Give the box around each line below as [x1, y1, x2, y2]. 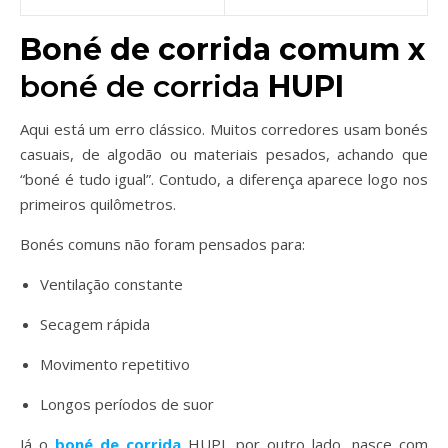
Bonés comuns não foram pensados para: [20, 234, 305, 254]
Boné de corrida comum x [20, 31, 425, 68]
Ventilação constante [40, 274, 183, 294]
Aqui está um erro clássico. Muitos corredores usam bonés [20, 119, 428, 139]
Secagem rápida [40, 314, 150, 334]
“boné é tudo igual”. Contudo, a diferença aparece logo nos [20, 169, 428, 189]
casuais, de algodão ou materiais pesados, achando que [20, 144, 428, 164]
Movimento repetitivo [40, 354, 190, 374]
